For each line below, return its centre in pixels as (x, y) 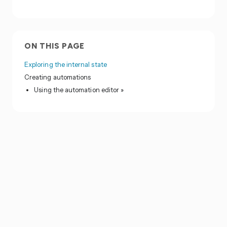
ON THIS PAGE (55, 46)
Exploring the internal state (66, 65)
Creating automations (58, 77)
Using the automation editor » (79, 90)
